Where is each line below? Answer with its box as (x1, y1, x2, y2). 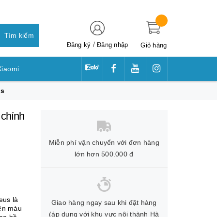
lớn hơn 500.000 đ (75, 150, 134, 158)
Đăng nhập (97, 41, 128, 48)
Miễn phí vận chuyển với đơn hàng (48, 138, 159, 146)
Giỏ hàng (140, 41, 167, 49)
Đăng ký (66, 41, 91, 48)
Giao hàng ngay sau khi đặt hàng (51, 198, 157, 206)
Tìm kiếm (4, 31, 34, 39)
